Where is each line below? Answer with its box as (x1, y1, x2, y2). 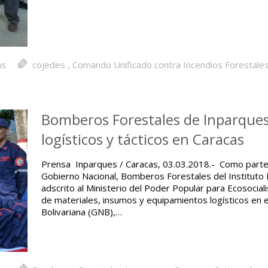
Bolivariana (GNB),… (41, 206, 123, 218)
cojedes (32, 59, 66, 71)
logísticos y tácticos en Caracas (41, 129, 245, 149)
